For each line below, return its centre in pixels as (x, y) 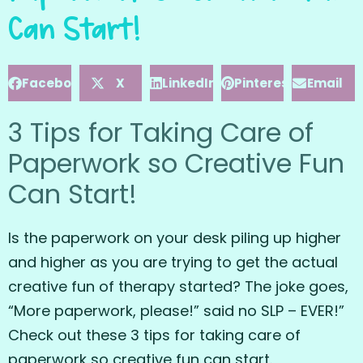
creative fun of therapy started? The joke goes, (178, 287)
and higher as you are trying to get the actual (173, 263)
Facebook (54, 83)
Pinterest (264, 83)
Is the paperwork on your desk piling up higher (175, 238)
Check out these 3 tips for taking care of (154, 335)
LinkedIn (190, 83)
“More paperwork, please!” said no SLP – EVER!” (176, 311)
